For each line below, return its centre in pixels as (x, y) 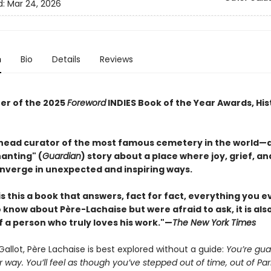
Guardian (61, 156)
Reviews (116, 59)
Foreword (86, 103)
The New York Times (214, 223)
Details (66, 59)
